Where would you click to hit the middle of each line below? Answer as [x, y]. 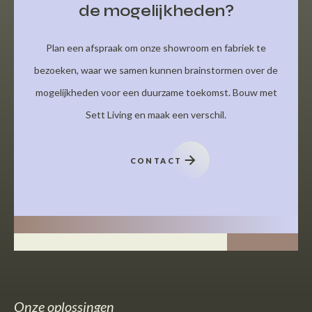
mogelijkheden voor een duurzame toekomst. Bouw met [156, 92]
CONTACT [156, 160]
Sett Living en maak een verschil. [156, 114]
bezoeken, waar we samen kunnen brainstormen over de [156, 70]
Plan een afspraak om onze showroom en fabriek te [156, 47]
